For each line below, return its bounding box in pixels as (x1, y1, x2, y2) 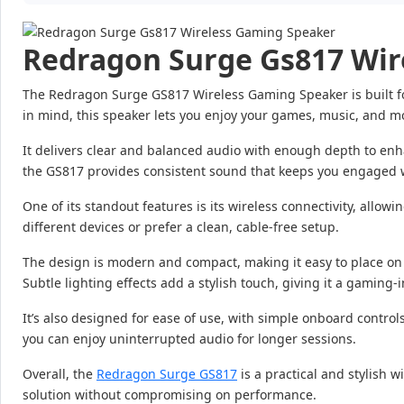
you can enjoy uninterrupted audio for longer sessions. (23, 329, 356, 347)
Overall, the (23, 364, 96, 382)
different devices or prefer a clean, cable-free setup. (23, 217, 339, 235)
